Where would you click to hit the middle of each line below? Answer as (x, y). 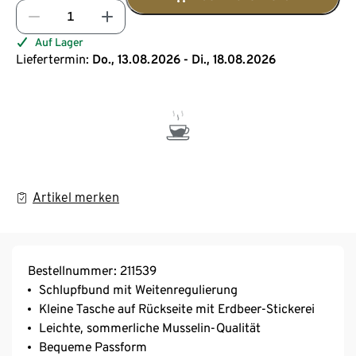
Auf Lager (59, 42)
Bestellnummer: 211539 (92, 270)
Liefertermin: (52, 59)
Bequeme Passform (93, 346)
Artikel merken (76, 197)
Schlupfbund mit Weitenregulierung (138, 289)
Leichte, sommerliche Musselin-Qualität (150, 327)
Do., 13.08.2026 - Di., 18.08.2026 (184, 59)
